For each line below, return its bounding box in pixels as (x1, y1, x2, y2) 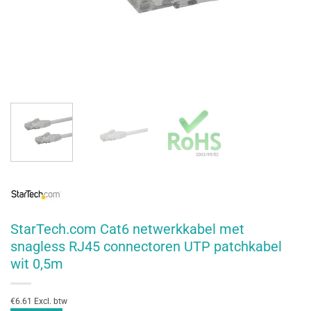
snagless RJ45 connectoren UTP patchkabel (10, 239, 282, 255)
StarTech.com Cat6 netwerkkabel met (10, 221, 244, 238)
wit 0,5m (10, 256, 63, 273)
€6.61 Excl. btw (10, 296, 67, 307)
